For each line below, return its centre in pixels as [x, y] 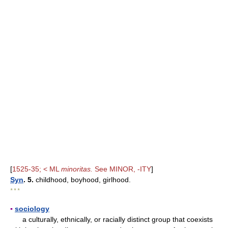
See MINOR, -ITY [122, 169]
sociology [32, 209]
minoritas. [77, 169]
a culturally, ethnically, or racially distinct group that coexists [111, 219]
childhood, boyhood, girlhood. [82, 180]
